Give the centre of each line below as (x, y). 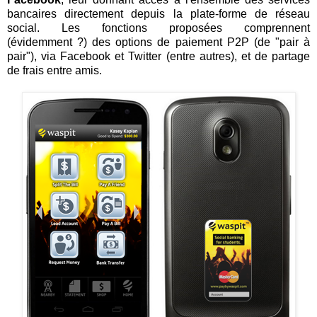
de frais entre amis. (54, 70)
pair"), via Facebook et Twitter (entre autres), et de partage (158, 56)
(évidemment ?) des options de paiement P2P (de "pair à (158, 42)
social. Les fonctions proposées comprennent (158, 28)
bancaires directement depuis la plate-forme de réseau (158, 13)
